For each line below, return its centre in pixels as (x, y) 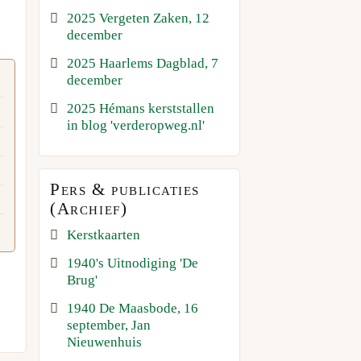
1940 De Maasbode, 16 (133, 308)
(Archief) (89, 208)
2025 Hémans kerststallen (141, 108)
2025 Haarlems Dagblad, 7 (143, 63)
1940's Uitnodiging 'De (133, 263)
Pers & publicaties (125, 189)
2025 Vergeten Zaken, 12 (139, 18)
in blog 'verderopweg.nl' (136, 125)
